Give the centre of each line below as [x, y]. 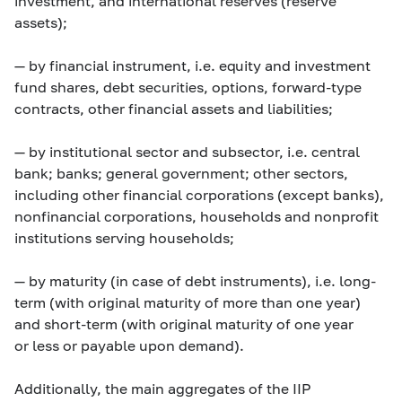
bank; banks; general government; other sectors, [181, 173]
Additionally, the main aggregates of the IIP [163, 388]
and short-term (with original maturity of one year [184, 323]
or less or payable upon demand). [129, 345]
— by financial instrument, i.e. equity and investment [192, 65]
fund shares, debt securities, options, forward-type [188, 87]
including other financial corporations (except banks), [199, 194]
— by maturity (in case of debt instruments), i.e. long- [195, 280]
